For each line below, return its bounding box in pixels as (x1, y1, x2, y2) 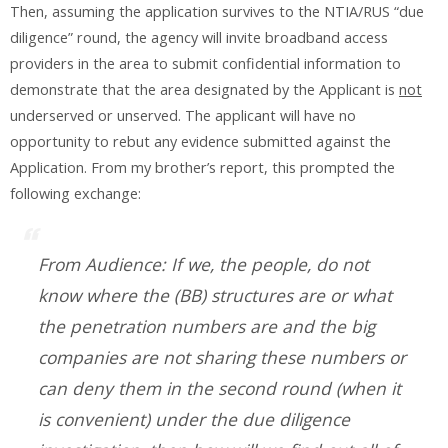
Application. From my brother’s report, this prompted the (10, 157, 395, 177)
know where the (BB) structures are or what (38, 283, 392, 308)
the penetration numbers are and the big (38, 314, 375, 339)
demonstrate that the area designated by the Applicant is (10, 79, 399, 99)
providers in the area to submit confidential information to (10, 53, 401, 73)
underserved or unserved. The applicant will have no (10, 105, 356, 125)
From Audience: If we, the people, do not (38, 252, 369, 277)
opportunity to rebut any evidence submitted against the (10, 131, 391, 151)
